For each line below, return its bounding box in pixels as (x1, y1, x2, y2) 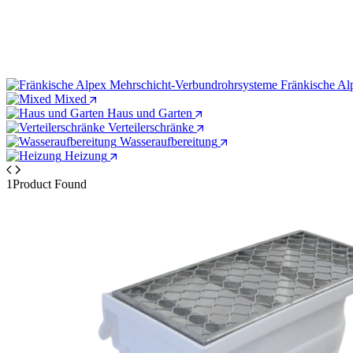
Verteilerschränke (108, 120, 194, 134)
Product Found (13, 176, 87, 191)
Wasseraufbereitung (120, 134, 217, 148)
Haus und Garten (107, 106, 192, 120)
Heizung (65, 148, 107, 162)
